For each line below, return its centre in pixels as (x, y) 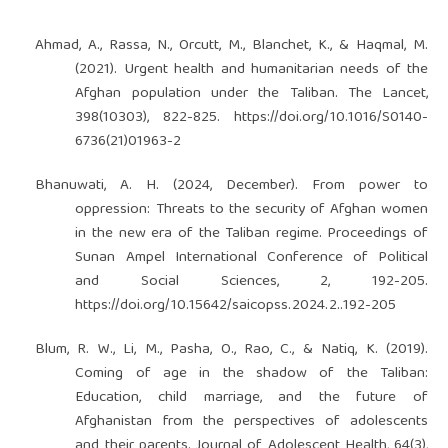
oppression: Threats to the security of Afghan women (252, 210)
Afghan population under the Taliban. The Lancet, (252, 94)
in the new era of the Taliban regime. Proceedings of (252, 234)
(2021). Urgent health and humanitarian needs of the (252, 70)
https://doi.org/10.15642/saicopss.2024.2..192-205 (236, 306)
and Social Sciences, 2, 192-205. (252, 282)
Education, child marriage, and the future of (252, 398)
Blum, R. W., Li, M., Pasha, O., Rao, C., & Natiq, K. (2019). (231, 350)
